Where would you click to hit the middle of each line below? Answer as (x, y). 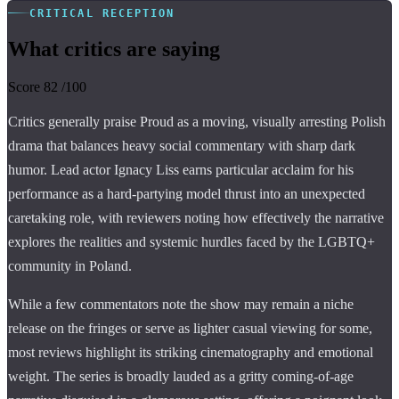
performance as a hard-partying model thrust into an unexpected (187, 193)
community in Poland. (70, 265)
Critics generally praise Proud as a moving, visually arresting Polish (197, 121)
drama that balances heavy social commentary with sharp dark (182, 145)
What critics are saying (114, 49)
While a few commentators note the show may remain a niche (181, 304)
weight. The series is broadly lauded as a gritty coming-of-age (181, 376)
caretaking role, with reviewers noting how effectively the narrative (196, 217)
